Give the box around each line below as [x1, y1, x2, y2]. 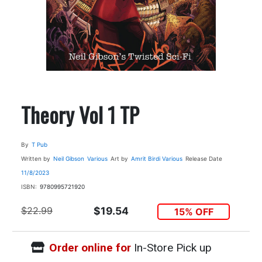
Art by [110, 154, 128, 162]
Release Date [185, 154, 222, 162]
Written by [20, 154, 50, 162]
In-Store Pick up [130, 241, 212, 255]
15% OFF [174, 205, 213, 218]
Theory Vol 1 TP [20, 98, 139, 130]
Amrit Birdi [130, 154, 160, 162]
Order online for [49, 241, 131, 255]
